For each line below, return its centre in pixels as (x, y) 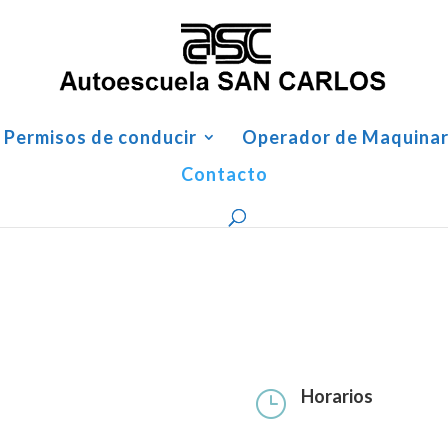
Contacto (224, 174)
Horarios (336, 396)
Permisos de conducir (100, 137)
